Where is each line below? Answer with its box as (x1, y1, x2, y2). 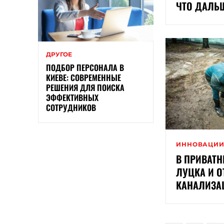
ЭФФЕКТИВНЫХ (46, 91, 98, 104)
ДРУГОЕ (46, 50, 72, 58)
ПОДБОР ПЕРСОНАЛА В (46, 61, 124, 74)
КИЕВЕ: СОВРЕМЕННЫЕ (46, 71, 121, 84)
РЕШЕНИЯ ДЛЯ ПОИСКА (46, 81, 124, 94)
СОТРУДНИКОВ (46, 101, 96, 114)
